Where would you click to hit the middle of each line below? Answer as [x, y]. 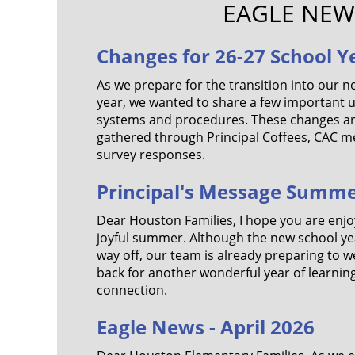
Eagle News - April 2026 [206, 327]
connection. [132, 290]
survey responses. [151, 155]
